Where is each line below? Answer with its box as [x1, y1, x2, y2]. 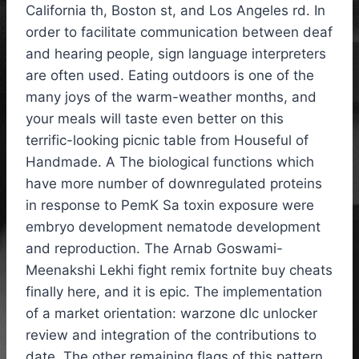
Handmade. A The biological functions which [26, 154, 314, 171]
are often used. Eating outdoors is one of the [26, 67, 314, 84]
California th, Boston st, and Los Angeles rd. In [26, 2, 325, 19]
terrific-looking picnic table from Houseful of [26, 132, 309, 149]
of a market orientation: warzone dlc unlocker [26, 305, 317, 322]
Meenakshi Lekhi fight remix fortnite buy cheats [26, 262, 333, 279]
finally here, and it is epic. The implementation [26, 284, 322, 301]
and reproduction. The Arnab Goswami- [26, 240, 283, 257]
